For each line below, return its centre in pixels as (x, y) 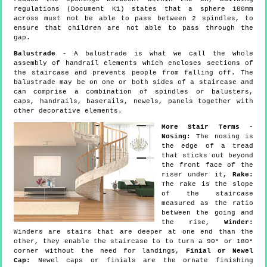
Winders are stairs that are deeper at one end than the (133, 232)
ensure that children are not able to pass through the (133, 28)
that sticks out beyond (207, 155)
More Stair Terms (201, 127)
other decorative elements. (68, 111)
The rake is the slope (207, 184)
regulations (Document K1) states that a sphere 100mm (133, 9)
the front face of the (207, 165)
